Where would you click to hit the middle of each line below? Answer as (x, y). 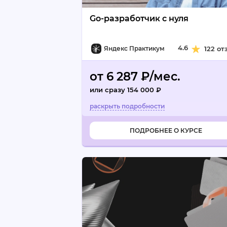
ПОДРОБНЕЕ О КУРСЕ (166, 130)
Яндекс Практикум (134, 48)
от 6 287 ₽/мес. (135, 77)
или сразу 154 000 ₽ (125, 90)
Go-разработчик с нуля (139, 18)
